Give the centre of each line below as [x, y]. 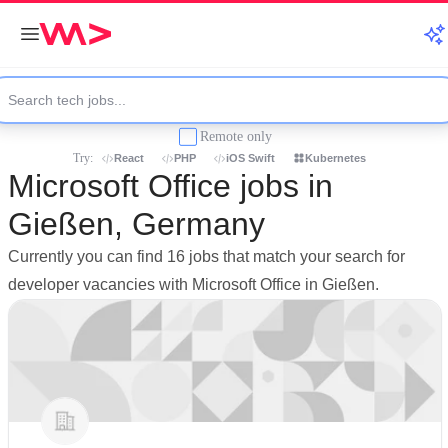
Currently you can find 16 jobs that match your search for [206, 256]
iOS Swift [250, 158]
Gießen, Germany [136, 224]
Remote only [236, 136]
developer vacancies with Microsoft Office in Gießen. [193, 284]
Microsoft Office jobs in [170, 186]
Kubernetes [335, 158]
